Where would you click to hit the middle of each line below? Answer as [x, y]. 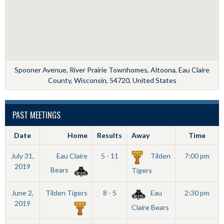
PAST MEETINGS [36, 115]
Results [109, 135]
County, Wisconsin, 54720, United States [112, 80]
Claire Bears [150, 207]
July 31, [22, 156]
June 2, [22, 193]
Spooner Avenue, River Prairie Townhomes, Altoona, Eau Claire [112, 70]
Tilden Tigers [67, 193]
